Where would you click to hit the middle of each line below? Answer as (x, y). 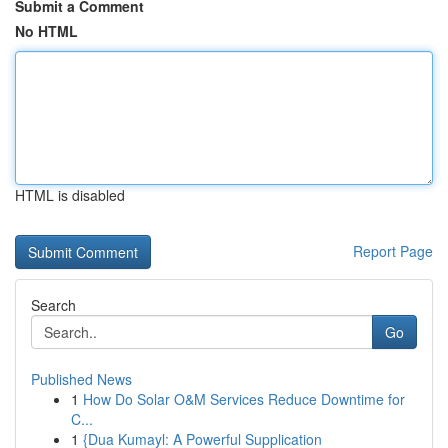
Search (53, 305)
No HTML (46, 31)
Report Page (393, 251)
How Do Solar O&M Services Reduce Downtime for (244, 399)
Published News (81, 379)
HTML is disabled (70, 195)
